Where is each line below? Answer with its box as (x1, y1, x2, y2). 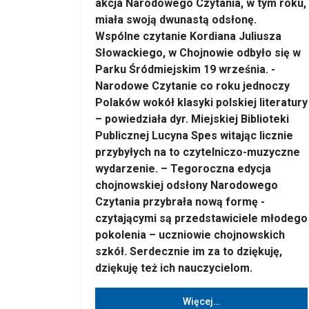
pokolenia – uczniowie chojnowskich (95, 228, 285, 241)
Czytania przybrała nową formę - (95, 195, 265, 208)
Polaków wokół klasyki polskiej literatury (95, 96, 308, 109)
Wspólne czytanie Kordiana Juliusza (95, 30, 281, 43)
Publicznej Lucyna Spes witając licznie (95, 129, 293, 142)
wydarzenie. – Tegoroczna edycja (95, 162, 271, 175)
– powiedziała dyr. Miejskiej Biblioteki (95, 112, 289, 126)
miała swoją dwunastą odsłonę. (95, 13, 257, 26)
